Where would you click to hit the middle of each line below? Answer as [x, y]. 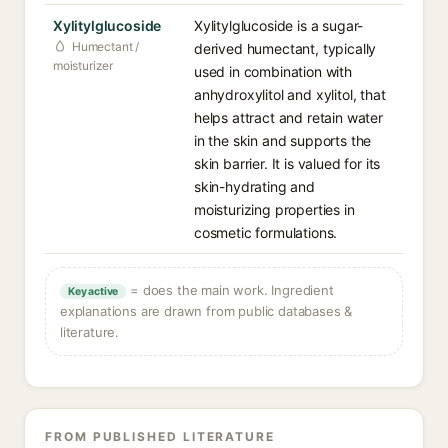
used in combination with [273, 71]
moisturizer [83, 65]
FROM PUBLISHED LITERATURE [160, 436]
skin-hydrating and [254, 186]
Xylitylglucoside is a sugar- [279, 25]
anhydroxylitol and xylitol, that [290, 94]
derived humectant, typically [285, 48]
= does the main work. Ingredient [230, 290]
